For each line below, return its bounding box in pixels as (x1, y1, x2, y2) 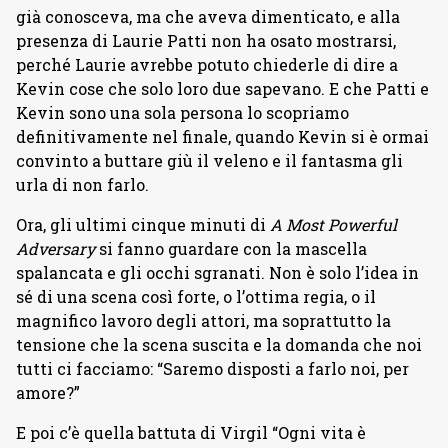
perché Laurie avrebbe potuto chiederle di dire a (16, 54, 398, 76)
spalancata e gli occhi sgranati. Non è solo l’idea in (16, 262, 419, 284)
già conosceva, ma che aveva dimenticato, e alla (16, 6, 400, 28)
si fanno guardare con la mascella (99, 238, 367, 260)
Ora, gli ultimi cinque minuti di (16, 214, 270, 236)
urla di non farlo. (16, 174, 149, 196)
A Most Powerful (270, 214, 397, 236)
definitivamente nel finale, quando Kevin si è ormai (16, 126, 429, 148)
